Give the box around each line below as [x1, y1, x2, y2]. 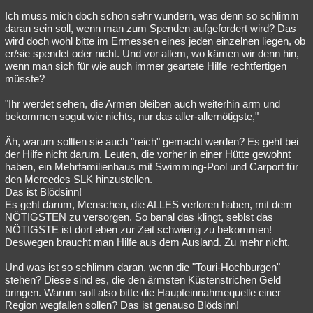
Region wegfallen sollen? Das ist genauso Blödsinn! [5, 299, 239, 311]
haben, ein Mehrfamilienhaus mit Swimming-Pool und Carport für [5, 161, 298, 173]
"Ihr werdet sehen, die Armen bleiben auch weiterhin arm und [5, 98, 280, 110]
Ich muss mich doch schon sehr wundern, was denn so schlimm [5, 10, 299, 22]
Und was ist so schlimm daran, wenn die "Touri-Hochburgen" [5, 261, 280, 273]
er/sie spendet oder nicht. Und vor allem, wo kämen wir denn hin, [5, 48, 299, 59]
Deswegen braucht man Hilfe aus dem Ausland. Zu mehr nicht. [5, 236, 290, 248]
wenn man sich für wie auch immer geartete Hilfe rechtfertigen [5, 60, 286, 72]
